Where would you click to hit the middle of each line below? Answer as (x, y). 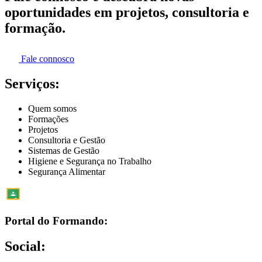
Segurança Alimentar (67, 171)
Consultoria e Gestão (67, 140)
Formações (48, 119)
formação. (35, 28)
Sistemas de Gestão (64, 150)
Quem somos (52, 108)
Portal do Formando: (56, 220)
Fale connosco (48, 59)
